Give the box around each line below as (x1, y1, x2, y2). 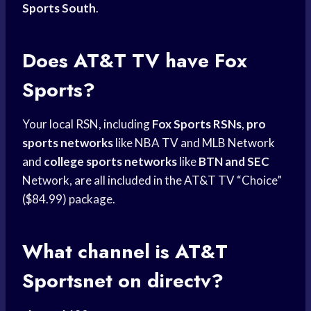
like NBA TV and (113, 135, 202, 151)
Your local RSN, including (22, 117, 152, 132)
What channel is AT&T (22, 237, 228, 267)
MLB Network (202, 135, 275, 151)
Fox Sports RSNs (152, 117, 242, 132)
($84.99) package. (22, 192, 115, 207)
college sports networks (44, 154, 177, 169)
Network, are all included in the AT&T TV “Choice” (22, 173, 282, 188)
